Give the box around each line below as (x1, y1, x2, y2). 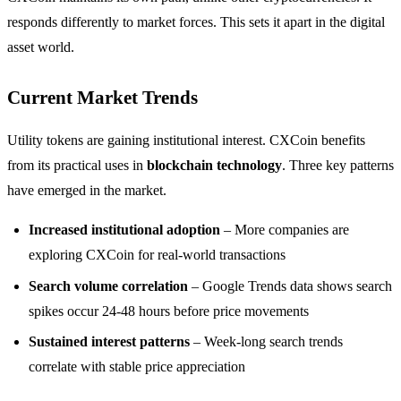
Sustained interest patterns (29, 334, 190, 350)
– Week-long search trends (190, 334, 343, 350)
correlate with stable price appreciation (29, 359, 245, 375)
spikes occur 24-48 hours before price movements (29, 303, 309, 319)
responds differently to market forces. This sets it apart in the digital (7, 14, 385, 30)
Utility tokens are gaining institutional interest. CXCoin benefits (7, 132, 365, 149)
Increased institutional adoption (29, 222, 220, 238)
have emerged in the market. (7, 183, 166, 199)
